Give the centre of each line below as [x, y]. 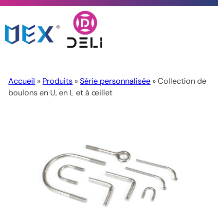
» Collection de [179, 81]
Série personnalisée [115, 81]
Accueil [22, 81]
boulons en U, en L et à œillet [61, 93]
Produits [58, 81]
